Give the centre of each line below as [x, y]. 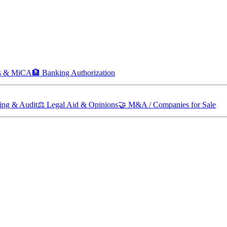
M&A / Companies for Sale [172, 105]
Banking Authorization [79, 73]
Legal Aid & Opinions [82, 105]
